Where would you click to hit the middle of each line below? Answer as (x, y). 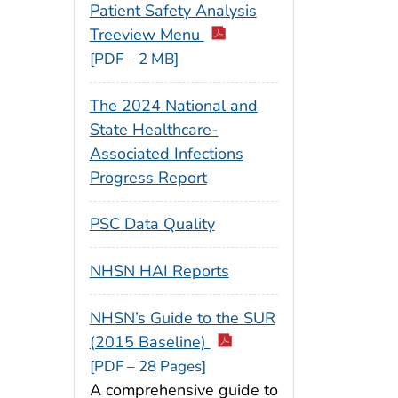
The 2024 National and (173, 105)
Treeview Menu (147, 34)
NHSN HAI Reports (159, 271)
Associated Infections (166, 153)
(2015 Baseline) (150, 342)
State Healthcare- (154, 129)
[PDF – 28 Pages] (147, 367)
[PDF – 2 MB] (134, 59)
